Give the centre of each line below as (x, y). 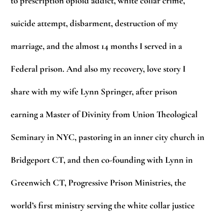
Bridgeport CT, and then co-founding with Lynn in (102, 160)
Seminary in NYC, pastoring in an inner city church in (108, 137)
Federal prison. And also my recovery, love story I (98, 69)
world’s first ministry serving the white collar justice (103, 206)
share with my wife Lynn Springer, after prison (94, 92)
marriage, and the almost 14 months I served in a (97, 46)
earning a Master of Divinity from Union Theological (104, 115)
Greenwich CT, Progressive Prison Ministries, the (99, 183)
